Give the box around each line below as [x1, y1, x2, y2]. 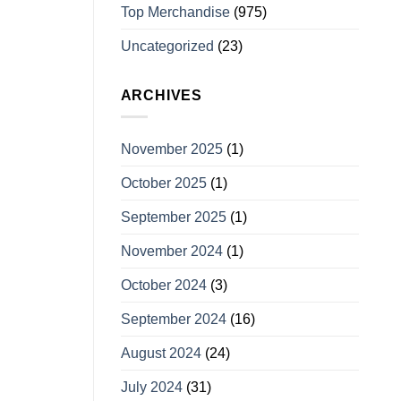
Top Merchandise [120, 4, 230, 20]
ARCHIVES [120, 87, 202, 103]
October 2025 [120, 175, 207, 192]
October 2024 [120, 277, 207, 294]
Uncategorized [120, 38, 214, 54]
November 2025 [120, 141, 223, 158]
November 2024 [120, 243, 223, 260]
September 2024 [120, 311, 226, 328]
